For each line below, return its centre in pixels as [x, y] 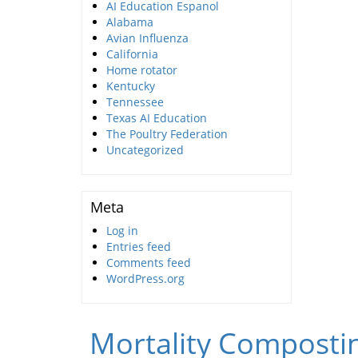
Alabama [130, 22]
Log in [122, 231]
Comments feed [149, 263]
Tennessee [135, 102]
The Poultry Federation [167, 134]
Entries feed [139, 247]
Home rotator [142, 70]
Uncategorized [145, 150]
